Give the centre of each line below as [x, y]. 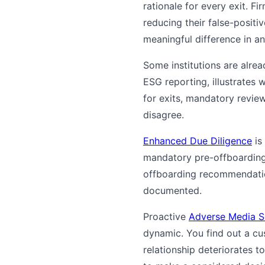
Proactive [166, 217]
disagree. [164, 115]
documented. [172, 191]
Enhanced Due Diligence [198, 141]
